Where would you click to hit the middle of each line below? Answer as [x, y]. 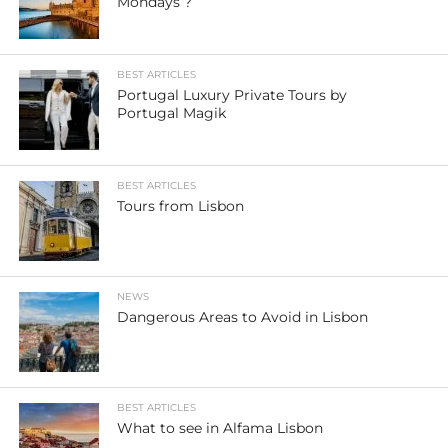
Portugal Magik [172, 113]
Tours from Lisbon [181, 206]
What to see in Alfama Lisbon [220, 428]
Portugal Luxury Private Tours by [232, 95]
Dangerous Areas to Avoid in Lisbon [243, 317]
